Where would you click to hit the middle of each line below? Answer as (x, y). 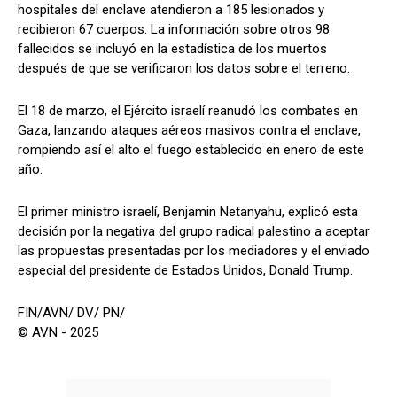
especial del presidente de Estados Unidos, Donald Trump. (185, 270)
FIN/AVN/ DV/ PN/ (71, 312)
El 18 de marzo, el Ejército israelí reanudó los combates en (188, 110)
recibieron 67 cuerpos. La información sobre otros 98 (174, 29)
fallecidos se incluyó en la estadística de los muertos (172, 48)
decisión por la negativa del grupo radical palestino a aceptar (194, 231)
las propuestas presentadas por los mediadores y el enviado (194, 250)
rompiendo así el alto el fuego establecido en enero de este (191, 149)
